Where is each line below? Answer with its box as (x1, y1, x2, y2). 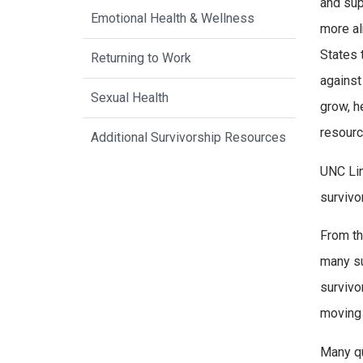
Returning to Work (91, 50, 191, 66)
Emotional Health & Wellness (91, 11, 254, 27)
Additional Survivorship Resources (91, 130, 286, 146)
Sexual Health (91, 90, 169, 106)
